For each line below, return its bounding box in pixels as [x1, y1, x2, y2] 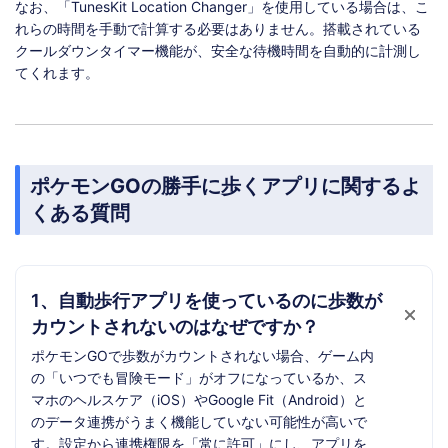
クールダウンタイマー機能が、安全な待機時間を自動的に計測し [15, 41, 421, 59]
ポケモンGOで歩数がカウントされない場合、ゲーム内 [31, 346, 374, 364]
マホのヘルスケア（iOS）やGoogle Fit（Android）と [31, 390, 367, 408]
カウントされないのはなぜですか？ [31, 315, 319, 337]
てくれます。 [15, 63, 99, 81]
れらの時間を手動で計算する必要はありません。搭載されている [15, 19, 421, 37]
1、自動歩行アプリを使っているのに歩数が [31, 289, 382, 311]
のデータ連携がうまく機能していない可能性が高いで [31, 412, 367, 430]
